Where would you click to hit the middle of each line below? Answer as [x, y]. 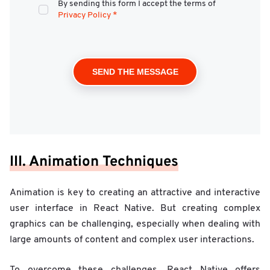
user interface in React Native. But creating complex [135, 208]
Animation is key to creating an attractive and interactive [135, 193]
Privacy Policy [84, 15]
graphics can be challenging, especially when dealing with [135, 224]
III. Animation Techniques [94, 162]
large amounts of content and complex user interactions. [132, 240]
